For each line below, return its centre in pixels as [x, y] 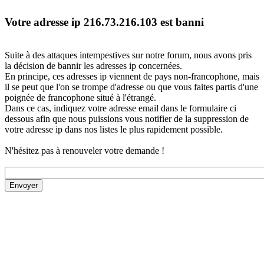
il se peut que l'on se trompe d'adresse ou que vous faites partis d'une [131, 87]
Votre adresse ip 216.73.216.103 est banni [104, 22]
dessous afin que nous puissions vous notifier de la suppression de [127, 119]
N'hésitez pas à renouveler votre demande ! [85, 151]
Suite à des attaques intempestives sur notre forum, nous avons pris [128, 55]
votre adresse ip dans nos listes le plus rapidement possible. [114, 130]
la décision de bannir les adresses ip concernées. [93, 66]
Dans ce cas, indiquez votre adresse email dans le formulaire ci [121, 108]
